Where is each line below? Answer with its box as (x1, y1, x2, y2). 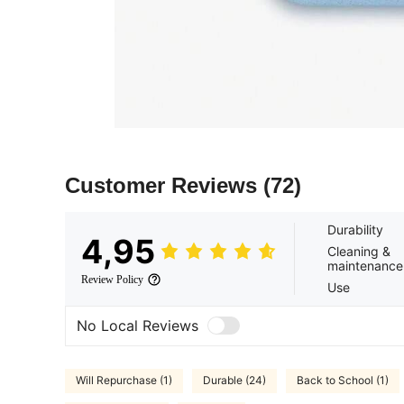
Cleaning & (327, 243, 390, 259)
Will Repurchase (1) (76, 373, 172, 388)
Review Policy (81, 272, 143, 286)
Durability (327, 221, 383, 237)
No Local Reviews (77, 317, 198, 335)
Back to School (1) (297, 373, 389, 388)
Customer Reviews (65, 172, 263, 197)
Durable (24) (203, 373, 266, 388)
